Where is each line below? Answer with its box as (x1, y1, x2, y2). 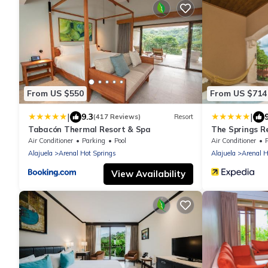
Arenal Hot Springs (59, 148, 116, 157)
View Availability (111, 167, 185, 179)
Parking (82, 136, 105, 145)
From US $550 (27, 88, 84, 99)
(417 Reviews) (93, 112, 141, 121)
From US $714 (210, 88, 267, 99)
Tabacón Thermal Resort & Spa (28, 124, 151, 134)
